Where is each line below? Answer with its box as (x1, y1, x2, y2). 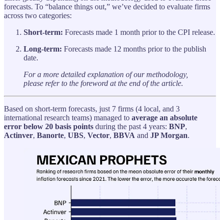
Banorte (37, 131, 64, 139)
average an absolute (132, 113, 197, 122)
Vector (87, 131, 110, 139)
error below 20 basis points (4, 122, 93, 131)
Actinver (4, 131, 33, 139)
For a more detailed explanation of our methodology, (24, 70, 188, 79)
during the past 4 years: (93, 122, 169, 131)
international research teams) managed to (4, 113, 132, 122)
